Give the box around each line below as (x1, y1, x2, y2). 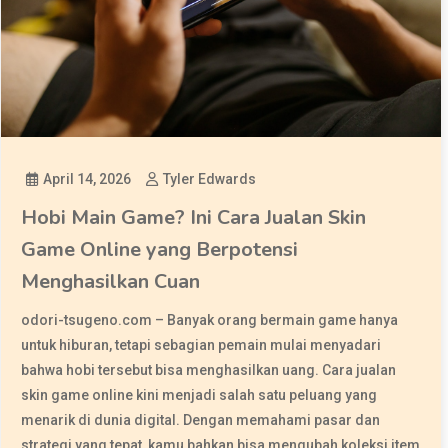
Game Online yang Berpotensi (20, 236, 298, 264)
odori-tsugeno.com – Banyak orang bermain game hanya (20, 312, 398, 329)
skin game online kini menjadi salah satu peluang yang (20, 387, 377, 404)
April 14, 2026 (42, 171, 131, 188)
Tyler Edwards (162, 171, 256, 188)
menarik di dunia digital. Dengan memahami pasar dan (20, 412, 380, 429)
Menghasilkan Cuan (20, 268, 200, 296)
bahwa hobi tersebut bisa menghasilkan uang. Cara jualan (20, 362, 396, 379)
